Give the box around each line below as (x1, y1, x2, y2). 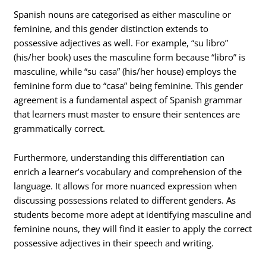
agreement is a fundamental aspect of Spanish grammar (14, 93, 243, 106)
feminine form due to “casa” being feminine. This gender (14, 79, 243, 91)
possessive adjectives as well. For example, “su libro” (14, 36, 229, 49)
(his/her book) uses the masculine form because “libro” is (14, 50, 246, 63)
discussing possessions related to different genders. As (14, 194, 236, 207)
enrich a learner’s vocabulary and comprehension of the (14, 166, 242, 178)
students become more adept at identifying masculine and (14, 208, 252, 221)
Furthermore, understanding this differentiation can (14, 151, 225, 164)
